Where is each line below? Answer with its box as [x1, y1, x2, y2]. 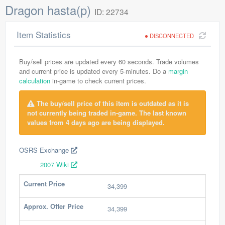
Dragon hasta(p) [5, 1, 94, 19]
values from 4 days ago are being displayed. [27, 118, 165, 127]
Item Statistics [17, 28, 71, 41]
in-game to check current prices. [50, 76, 146, 85]
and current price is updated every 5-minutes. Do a [19, 66, 168, 76]
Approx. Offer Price [24, 201, 83, 211]
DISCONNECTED [150, 32, 194, 40]
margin [168, 66, 188, 76]
